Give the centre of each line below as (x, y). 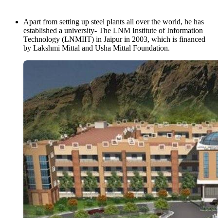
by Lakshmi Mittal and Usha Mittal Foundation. (98, 48)
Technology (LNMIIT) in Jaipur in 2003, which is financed (114, 39)
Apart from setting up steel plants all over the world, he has (114, 22)
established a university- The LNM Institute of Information (113, 31)
